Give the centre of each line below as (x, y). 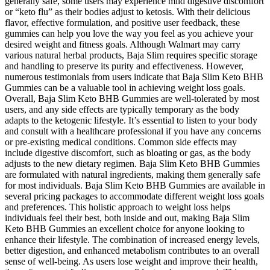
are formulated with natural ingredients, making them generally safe (133, 174)
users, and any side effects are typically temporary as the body (122, 109)
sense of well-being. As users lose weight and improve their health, (131, 261)
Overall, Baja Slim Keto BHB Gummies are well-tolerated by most (132, 98)
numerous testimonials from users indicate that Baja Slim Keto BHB (134, 77)
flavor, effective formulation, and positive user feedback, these (122, 22)
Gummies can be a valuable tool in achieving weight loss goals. (125, 87)
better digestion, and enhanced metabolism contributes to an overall (132, 250)
